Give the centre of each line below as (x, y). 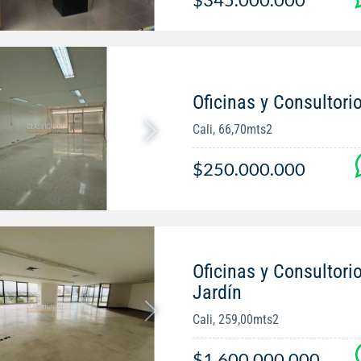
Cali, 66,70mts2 (232, 130)
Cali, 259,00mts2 (235, 320)
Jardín (217, 293)
